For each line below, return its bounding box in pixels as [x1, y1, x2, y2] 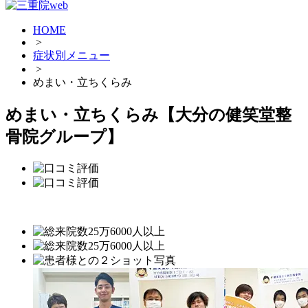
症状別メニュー [33, 49, 110, 61]
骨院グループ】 [5, 127, 123, 146]
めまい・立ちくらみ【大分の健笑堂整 [5, 105, 291, 124]
